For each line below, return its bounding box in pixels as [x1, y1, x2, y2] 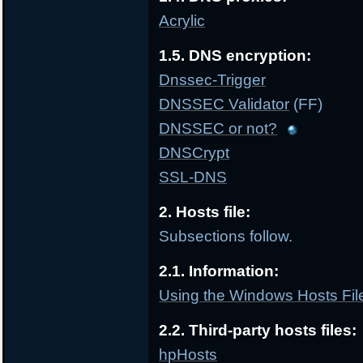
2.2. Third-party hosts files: [159, 322, 357, 340]
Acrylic [159, 12, 206, 30]
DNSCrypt [159, 144, 230, 162]
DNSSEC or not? [159, 120, 278, 138]
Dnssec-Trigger [159, 71, 267, 89]
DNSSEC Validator [159, 96, 290, 113]
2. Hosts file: [159, 203, 251, 221]
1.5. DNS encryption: [159, 47, 312, 65]
